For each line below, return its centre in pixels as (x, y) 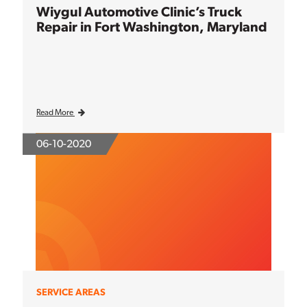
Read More (56, 113)
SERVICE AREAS (71, 292)
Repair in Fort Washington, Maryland (152, 26)
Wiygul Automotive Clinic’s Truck (139, 11)
